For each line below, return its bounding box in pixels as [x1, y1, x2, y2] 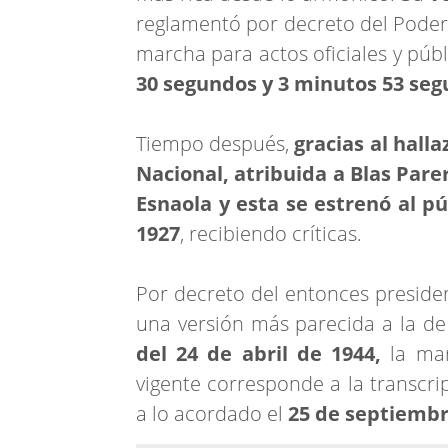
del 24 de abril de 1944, [136, 339, 391, 367]
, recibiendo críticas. [180, 219, 362, 247]
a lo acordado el [136, 399, 283, 427]
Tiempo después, [136, 129, 290, 157]
